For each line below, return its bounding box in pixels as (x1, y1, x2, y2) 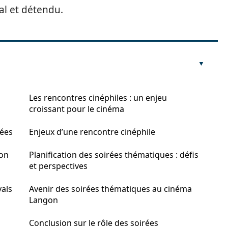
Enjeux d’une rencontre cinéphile (29, 126, 155, 137)
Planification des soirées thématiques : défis (29, 149, 198, 160)
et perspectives (29, 160, 88, 172)
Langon (29, 194, 58, 206)
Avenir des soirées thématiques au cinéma (29, 183, 192, 194)
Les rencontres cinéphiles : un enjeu (29, 92, 167, 103)
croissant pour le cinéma (29, 103, 124, 115)
